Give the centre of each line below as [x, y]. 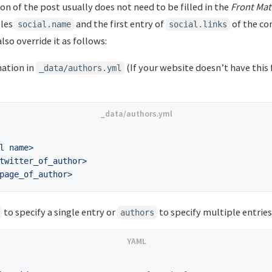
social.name [44, 24]
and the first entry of [120, 23]
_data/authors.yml [80, 68]
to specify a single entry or [59, 212]
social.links [198, 24]
